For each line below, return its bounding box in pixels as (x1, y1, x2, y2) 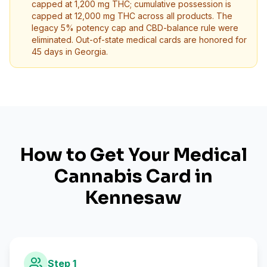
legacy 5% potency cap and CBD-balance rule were (32, 23, 238, 33)
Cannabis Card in (54, 165, 213, 188)
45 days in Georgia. (32, 46, 108, 57)
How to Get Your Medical (20, 144, 247, 166)
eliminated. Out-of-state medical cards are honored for (32, 35, 247, 45)
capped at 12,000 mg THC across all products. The (32, 11, 232, 21)
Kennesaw (85, 187, 182, 209)
